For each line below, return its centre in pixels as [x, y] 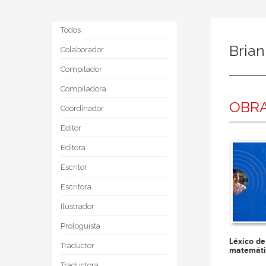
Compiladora [83, 89]
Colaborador [82, 50]
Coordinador [82, 108]
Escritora [76, 187]
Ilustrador [77, 206]
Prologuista [80, 226]
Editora [73, 148]
